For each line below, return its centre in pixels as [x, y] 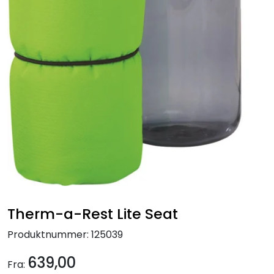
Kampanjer [39, 12]
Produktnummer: [48, 234]
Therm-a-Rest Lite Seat [93, 213]
